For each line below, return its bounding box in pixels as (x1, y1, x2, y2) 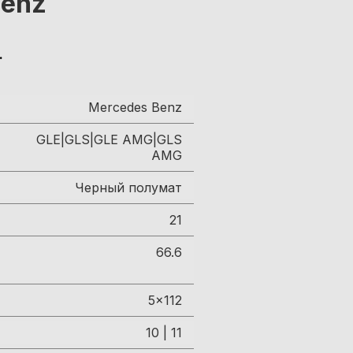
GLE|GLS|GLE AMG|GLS (36, 132, 182, 147)
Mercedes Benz (88, 99, 182, 115)
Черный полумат (75, 180, 182, 195)
